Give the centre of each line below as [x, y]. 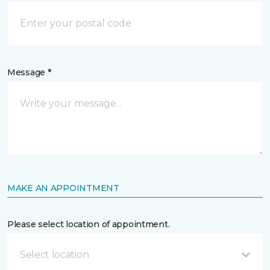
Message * [29, 72]
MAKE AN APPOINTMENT [63, 188]
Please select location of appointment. [89, 224]
